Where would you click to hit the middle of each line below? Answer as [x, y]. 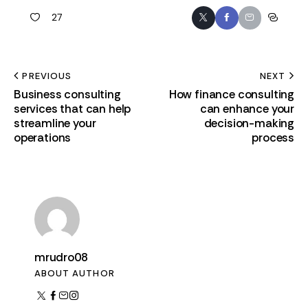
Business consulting [67, 95]
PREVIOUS [47, 76]
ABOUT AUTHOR [75, 273]
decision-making [249, 123]
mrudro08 [61, 257]
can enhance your [247, 109]
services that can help [73, 109]
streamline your [55, 123]
